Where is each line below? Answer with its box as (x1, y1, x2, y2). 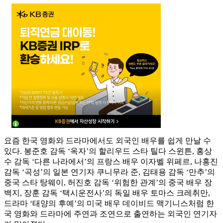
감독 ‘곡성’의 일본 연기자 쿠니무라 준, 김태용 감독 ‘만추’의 (4, 168, 215, 177)
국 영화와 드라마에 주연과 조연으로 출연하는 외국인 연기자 (4, 210, 217, 219)
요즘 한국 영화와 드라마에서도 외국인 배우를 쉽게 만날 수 (4, 136, 211, 145)
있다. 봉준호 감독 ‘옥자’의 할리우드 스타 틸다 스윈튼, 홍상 (4, 147, 212, 156)
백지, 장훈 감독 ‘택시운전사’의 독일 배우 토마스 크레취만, (4, 189, 210, 198)
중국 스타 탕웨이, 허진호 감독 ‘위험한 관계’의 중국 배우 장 (4, 178, 212, 187)
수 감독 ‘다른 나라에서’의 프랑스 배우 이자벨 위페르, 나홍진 (4, 157, 218, 166)
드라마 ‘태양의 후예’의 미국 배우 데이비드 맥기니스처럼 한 (4, 199, 214, 208)
